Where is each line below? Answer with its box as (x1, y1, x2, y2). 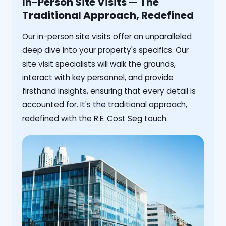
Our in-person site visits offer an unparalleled (22, 31, 192, 42)
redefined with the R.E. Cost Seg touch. (22, 113, 168, 124)
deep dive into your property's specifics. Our (22, 45, 189, 56)
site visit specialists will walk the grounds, (22, 59, 176, 70)
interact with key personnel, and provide (22, 72, 174, 83)
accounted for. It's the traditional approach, (22, 99, 187, 110)
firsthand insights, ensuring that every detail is (22, 86, 196, 97)
